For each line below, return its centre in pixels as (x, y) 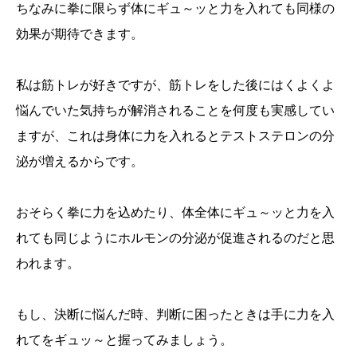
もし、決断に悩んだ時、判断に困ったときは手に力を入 (175, 314)
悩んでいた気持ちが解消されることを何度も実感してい (175, 110)
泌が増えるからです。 (80, 161)
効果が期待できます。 (80, 33)
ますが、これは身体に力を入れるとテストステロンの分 (175, 135)
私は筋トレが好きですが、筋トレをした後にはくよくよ (175, 84)
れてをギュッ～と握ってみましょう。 (124, 339)
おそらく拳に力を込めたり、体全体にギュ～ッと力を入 (175, 212)
